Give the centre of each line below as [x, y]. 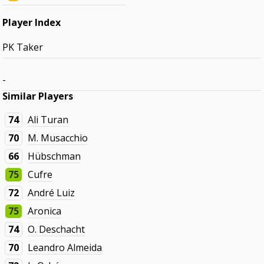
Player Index [32, 23]
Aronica [45, 211]
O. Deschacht [57, 230]
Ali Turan [48, 120]
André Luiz [52, 193]
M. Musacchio [58, 138]
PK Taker [23, 47]
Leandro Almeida [65, 248]
